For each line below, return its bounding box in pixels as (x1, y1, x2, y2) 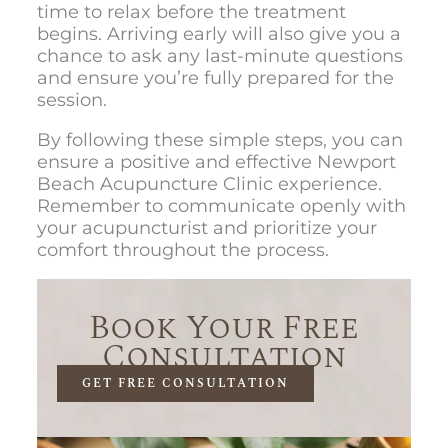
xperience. (288, 172, 382, 195)
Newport (316, 150, 396, 173)
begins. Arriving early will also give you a (36, 22, 401, 45)
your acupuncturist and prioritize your (36, 216, 377, 239)
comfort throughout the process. (36, 238, 329, 261)
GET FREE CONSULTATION (81, 373, 289, 393)
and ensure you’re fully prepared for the (36, 66, 394, 89)
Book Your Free (89, 302, 359, 353)
